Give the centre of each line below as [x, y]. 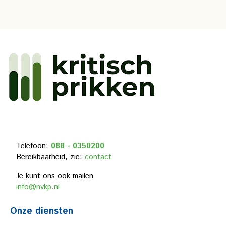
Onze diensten [42, 211]
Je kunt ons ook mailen [55, 176]
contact [98, 157]
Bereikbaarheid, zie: [50, 157]
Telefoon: [34, 146]
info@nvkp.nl [38, 187]
